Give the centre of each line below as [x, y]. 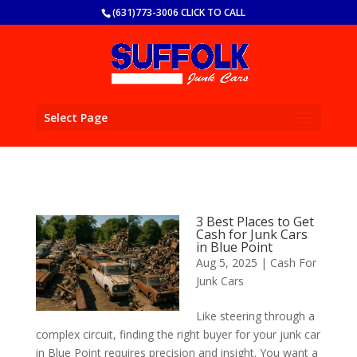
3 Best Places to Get [255, 222]
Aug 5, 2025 [226, 263]
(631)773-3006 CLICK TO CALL [178, 12]
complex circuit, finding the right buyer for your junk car [178, 334]
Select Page [75, 118]
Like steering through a [255, 316]
